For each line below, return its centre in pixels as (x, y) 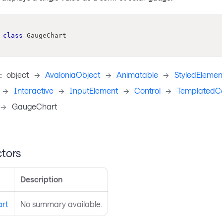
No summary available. (61, 204)
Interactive (33, 90)
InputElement (94, 90)
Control (148, 90)
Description (41, 179)
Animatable (137, 75)
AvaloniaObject (73, 75)
